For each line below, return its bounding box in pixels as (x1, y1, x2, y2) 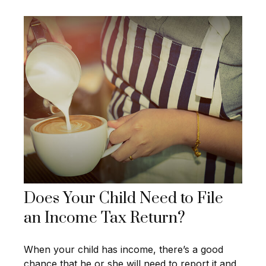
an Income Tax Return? (24, 208, 185, 228)
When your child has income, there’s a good (24, 243, 223, 255)
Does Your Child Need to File (24, 188, 223, 208)
